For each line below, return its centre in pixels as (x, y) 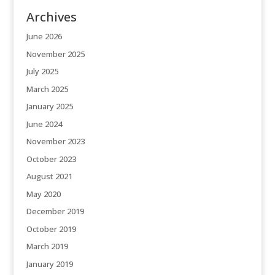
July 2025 (42, 72)
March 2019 (47, 246)
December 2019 (55, 211)
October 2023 (51, 159)
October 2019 (51, 229)
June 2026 (44, 37)
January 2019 (49, 264)
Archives (51, 17)
